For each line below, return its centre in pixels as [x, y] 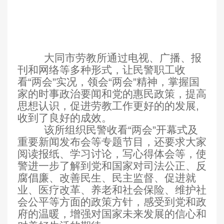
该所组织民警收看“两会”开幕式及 [121, 130]
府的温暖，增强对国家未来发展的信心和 [112, 214]
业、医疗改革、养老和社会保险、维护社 [112, 190]
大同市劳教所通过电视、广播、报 [123, 58]
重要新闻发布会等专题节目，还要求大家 [112, 142]
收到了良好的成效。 [65, 118]
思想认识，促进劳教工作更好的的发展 [107, 106]
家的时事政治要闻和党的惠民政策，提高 [112, 94]
